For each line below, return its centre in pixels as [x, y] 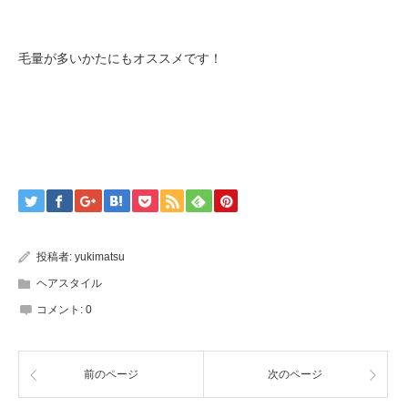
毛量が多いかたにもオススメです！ [120, 59]
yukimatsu [100, 257]
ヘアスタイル [69, 284]
